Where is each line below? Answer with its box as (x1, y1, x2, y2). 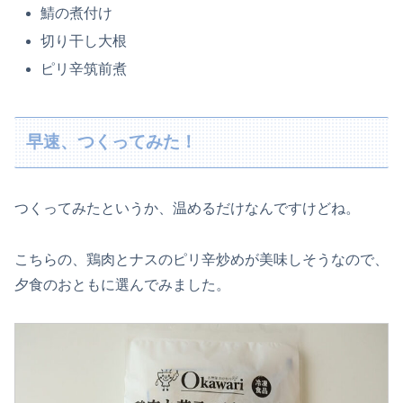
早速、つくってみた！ (26, 132, 198, 152)
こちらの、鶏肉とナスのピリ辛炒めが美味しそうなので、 (14, 251, 389, 267)
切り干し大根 (40, 33, 128, 49)
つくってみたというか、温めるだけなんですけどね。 (14, 200, 360, 216)
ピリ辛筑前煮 (40, 61, 128, 77)
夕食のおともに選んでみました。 (14, 276, 230, 292)
